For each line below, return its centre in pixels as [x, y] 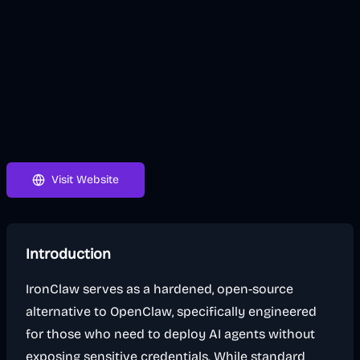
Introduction [68, 254]
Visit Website [85, 180]
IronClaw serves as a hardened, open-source [160, 289]
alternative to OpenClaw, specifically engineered [171, 311]
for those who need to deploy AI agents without [170, 334]
